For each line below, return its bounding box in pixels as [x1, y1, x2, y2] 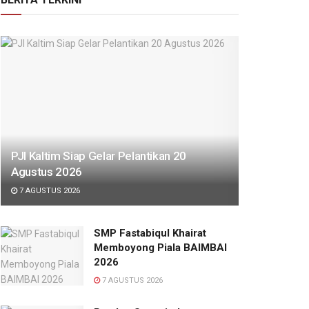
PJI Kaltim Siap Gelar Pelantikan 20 [11, 149, 187, 163]
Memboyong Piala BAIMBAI [94, 241, 227, 255]
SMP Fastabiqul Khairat [94, 227, 206, 240]
